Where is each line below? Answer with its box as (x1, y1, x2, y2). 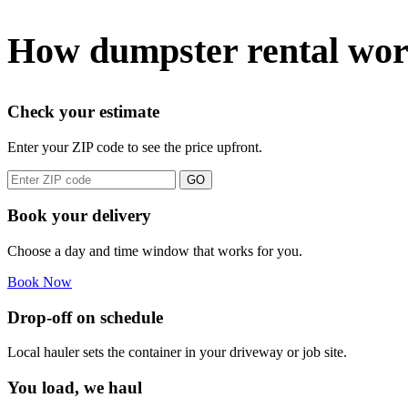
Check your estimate (7, 101, 159, 121)
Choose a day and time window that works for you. (7, 242, 302, 259)
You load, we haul (7, 378, 142, 398)
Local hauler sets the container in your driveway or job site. (7, 344, 347, 361)
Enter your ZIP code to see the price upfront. (7, 138, 262, 155)
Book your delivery (7, 206, 151, 226)
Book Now (7, 273, 72, 290)
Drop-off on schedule (7, 307, 163, 327)
